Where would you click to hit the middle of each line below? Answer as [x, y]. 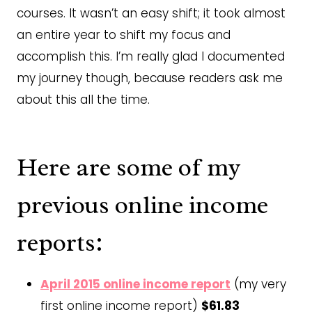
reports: [60, 242]
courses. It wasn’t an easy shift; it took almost [151, 13]
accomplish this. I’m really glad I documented [151, 56]
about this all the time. [83, 99]
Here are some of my [129, 167]
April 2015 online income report [135, 284]
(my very [258, 284]
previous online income [142, 204]
